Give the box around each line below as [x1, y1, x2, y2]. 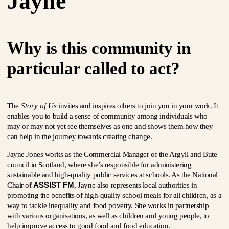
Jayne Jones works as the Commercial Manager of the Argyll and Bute [7, 150, 217, 158]
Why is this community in [7, 39, 191, 57]
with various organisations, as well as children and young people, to [7, 212, 209, 220]
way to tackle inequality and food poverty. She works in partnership [7, 201, 209, 210]
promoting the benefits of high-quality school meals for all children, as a [7, 191, 222, 199]
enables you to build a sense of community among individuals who [7, 112, 208, 120]
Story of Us [18, 102, 57, 110]
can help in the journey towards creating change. [7, 132, 152, 141]
